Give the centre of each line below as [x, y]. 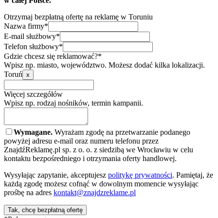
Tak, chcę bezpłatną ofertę [45, 210]
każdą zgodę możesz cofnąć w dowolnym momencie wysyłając [101, 183]
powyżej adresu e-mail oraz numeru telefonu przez [81, 141]
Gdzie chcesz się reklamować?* [53, 56]
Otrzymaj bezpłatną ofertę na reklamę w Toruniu [78, 17]
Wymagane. [33, 132]
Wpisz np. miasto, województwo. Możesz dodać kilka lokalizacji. [104, 65]
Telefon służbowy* [33, 46]
